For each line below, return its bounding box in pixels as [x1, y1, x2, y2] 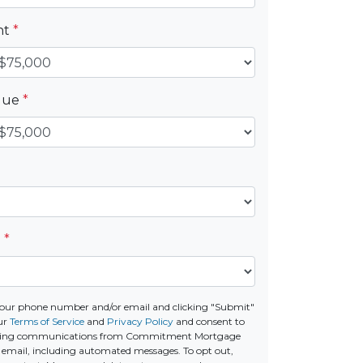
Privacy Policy [107, 315, 174, 327]
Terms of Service [10, 315, 85, 327]
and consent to [173, 315, 246, 327]
